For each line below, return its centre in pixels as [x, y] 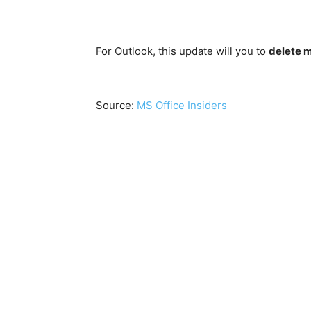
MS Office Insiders [182, 105]
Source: [116, 105]
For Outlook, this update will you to [182, 51]
